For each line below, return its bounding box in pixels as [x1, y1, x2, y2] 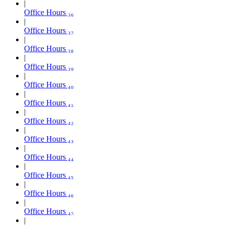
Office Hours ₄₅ [24, 170, 74, 179]
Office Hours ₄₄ [24, 152, 74, 161]
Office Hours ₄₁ [24, 98, 74, 107]
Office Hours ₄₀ [24, 80, 74, 89]
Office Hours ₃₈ [24, 44, 74, 53]
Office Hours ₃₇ [24, 26, 74, 35]
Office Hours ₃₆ [24, 8, 74, 17]
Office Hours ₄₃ [24, 134, 74, 143]
